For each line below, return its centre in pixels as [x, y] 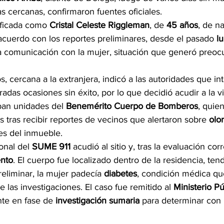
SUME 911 [51, 146]
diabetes [120, 173]
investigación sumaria [97, 200]
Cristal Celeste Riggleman [99, 25]
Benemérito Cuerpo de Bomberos [132, 106]
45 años [182, 25]
